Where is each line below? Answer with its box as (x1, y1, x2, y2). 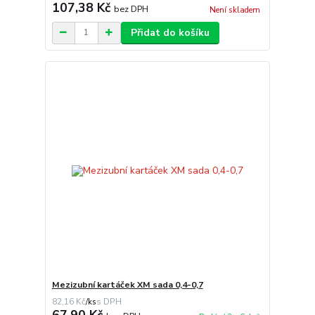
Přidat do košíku (130, 25, 210, 39)
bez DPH (113, 2, 148, 15)
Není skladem (209, 4, 260, 15)
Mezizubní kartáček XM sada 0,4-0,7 (51, 279, 203, 291)
